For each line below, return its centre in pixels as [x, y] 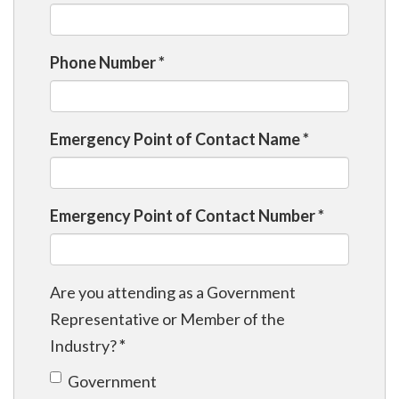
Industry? [85, 345]
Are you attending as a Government [173, 292]
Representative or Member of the [167, 318]
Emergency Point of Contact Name [176, 138]
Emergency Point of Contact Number [184, 215]
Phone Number [104, 62]
